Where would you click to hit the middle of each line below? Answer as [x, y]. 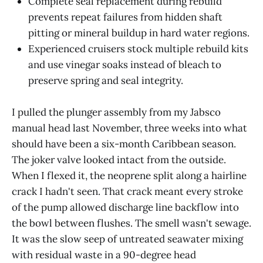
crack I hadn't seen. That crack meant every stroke [127, 191]
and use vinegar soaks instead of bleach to [125, 64]
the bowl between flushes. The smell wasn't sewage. [131, 223]
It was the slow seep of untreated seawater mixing [127, 239]
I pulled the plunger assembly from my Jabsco [116, 112]
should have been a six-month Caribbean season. [124, 144]
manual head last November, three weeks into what [129, 128]
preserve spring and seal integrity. [106, 80]
